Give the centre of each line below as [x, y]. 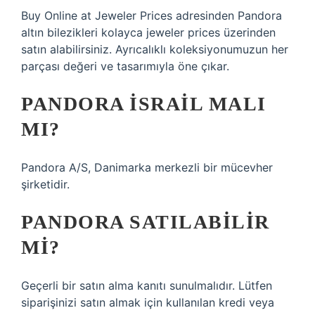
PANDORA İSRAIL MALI [144, 104]
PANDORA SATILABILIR [146, 222]
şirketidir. [45, 184]
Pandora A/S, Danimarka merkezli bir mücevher [147, 167]
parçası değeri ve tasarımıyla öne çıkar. [125, 66]
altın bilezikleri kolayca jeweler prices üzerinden [148, 32]
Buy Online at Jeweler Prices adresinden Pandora [152, 15]
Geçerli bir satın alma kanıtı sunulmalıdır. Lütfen [147, 285]
